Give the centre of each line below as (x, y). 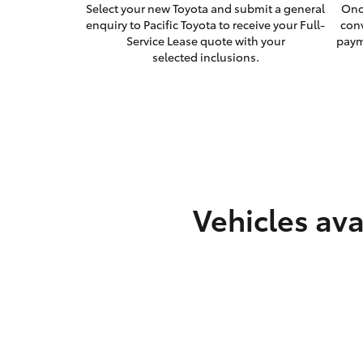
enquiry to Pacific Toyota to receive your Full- (206, 25)
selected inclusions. (205, 57)
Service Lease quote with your (205, 41)
